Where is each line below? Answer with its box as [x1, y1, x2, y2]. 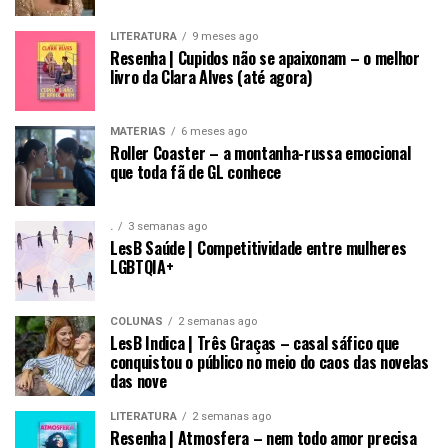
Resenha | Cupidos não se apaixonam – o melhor [110, 45, 420, 70]
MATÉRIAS [110, 124, 166, 138]
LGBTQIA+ [110, 254, 174, 279]
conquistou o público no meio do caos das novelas [110, 349, 429, 374]
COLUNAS [110, 314, 163, 328]
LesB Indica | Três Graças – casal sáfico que [110, 330, 399, 355]
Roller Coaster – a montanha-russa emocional [110, 140, 411, 165]
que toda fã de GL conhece [110, 159, 281, 184]
